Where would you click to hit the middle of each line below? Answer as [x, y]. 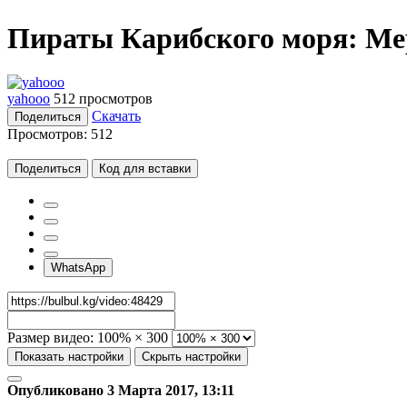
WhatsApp [78, 267]
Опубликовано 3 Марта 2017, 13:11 [121, 390]
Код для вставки [145, 168]
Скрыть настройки [191, 356]
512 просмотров [103, 98]
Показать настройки [69, 356]
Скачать [116, 115]
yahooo [29, 98]
